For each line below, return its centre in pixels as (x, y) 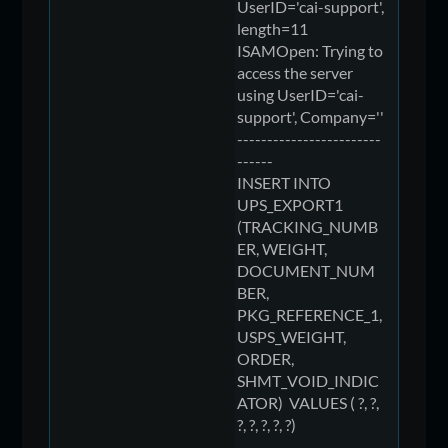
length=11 (273, 28)
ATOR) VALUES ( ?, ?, (308, 402)
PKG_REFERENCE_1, (310, 314)
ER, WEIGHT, (282, 248)
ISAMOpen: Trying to (310, 50)
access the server (295, 72)
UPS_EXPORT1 (290, 204)
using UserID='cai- (301, 94)
